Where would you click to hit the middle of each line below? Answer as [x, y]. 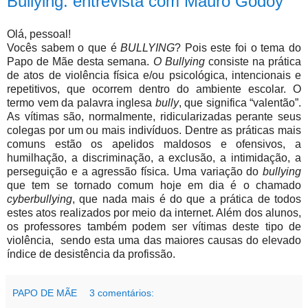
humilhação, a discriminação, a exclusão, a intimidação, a [154, 157]
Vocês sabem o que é [64, 47]
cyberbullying [40, 199]
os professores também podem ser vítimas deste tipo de [154, 226]
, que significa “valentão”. [240, 102]
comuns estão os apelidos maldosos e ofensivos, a [154, 144]
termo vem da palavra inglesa [81, 102]
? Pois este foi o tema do [238, 47]
